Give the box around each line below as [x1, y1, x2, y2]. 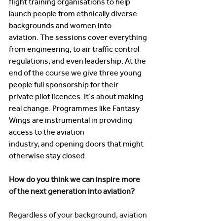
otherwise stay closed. [9, 151, 88, 160]
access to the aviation [9, 127, 86, 137]
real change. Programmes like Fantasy [9, 104, 141, 113]
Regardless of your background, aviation [9, 210, 148, 220]
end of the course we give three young [9, 68, 143, 77]
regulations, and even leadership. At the [9, 56, 147, 66]
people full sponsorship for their [9, 80, 120, 89]
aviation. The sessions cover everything [9, 33, 148, 42]
